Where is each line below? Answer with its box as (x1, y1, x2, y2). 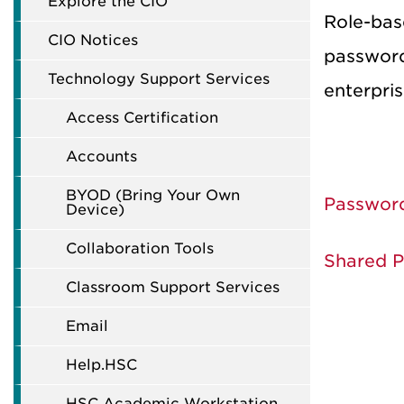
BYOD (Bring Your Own (66, 186, 240, 204)
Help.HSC (66, 355, 137, 373)
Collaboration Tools (66, 239, 214, 257)
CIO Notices (48, 31, 138, 49)
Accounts (66, 147, 137, 165)
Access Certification (66, 108, 218, 126)
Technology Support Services (48, 69, 270, 87)
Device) (66, 200, 124, 218)
